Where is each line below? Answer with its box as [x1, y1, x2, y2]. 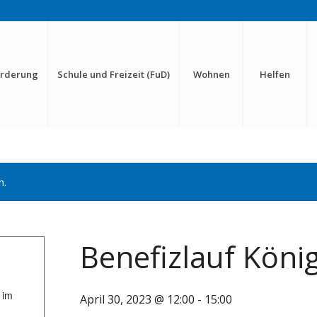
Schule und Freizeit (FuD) [57, 68, 171, 81]
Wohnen [192, 68, 230, 81]
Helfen [260, 68, 291, 81]
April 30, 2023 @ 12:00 [80, 292, 195, 307]
